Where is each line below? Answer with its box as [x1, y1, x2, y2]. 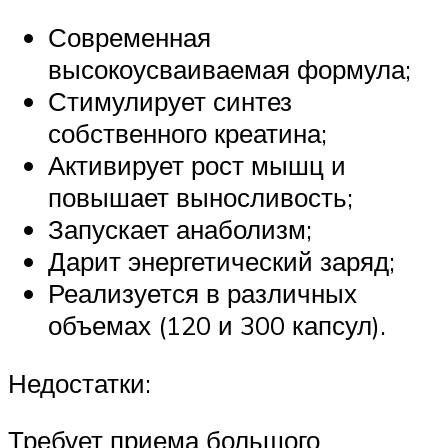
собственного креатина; [48, 117, 327, 150]
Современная [48, 21, 211, 54]
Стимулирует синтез [48, 85, 292, 118]
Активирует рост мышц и [48, 149, 346, 182]
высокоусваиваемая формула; [48, 53, 411, 86]
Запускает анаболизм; [48, 213, 312, 246]
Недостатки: [8, 366, 151, 399]
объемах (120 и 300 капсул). [48, 309, 386, 342]
